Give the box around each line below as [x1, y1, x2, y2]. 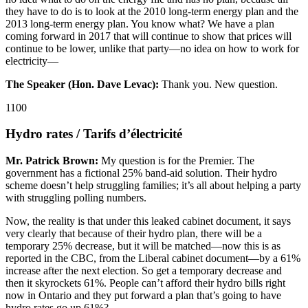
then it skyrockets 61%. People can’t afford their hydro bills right [5, 277, 285, 289]
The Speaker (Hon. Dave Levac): [5, 78, 159, 90]
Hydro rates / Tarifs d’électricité [5, 126, 182, 142]
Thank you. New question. [159, 78, 278, 90]
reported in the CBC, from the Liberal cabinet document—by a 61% [5, 252, 300, 265]
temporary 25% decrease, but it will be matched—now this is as [5, 240, 280, 252]
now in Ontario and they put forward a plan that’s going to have [5, 289, 281, 302]
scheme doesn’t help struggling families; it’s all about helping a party [5, 179, 301, 192]
